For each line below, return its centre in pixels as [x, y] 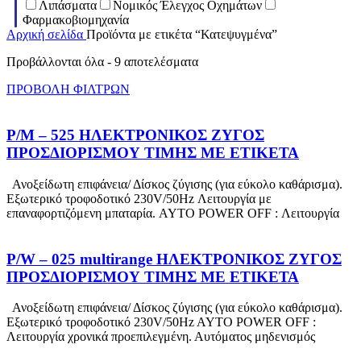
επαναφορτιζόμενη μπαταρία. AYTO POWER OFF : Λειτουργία [173, 213]
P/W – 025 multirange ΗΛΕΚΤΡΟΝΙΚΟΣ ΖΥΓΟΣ [174, 259]
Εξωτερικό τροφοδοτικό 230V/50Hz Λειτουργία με [139, 198]
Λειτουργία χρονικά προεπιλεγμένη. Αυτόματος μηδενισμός [161, 337]
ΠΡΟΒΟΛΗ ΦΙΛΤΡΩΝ [68, 89]
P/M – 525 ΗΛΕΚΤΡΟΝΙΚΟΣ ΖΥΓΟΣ [135, 135]
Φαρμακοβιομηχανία [76, 20]
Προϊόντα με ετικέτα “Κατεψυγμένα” [182, 35]
